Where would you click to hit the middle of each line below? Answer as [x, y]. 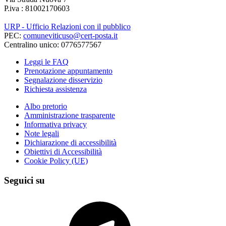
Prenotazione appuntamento [68, 71]
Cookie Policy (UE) [56, 160]
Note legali [42, 133]
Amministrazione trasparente [70, 115]
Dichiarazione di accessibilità [70, 142]
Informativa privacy [55, 124]
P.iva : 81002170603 [37, 8]
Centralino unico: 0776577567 [53, 44]
